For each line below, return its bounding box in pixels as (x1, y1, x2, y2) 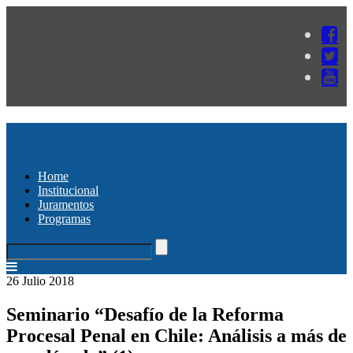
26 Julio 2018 (6, 273, 74, 288)
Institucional (38, 183, 98, 197)
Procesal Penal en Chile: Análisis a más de (6, 325, 347, 346)
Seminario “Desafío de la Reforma (6, 303, 284, 325)
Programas (38, 211, 91, 225)
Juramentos (38, 197, 94, 211)
